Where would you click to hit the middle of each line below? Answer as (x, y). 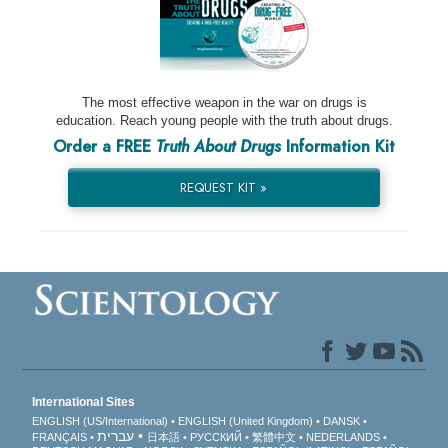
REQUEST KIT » (224, 188)
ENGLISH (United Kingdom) (246, 421)
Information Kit (338, 147)
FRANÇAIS (60, 437)
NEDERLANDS (343, 437)
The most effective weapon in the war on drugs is (224, 103)
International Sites (84, 402)
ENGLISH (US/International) (100, 421)
